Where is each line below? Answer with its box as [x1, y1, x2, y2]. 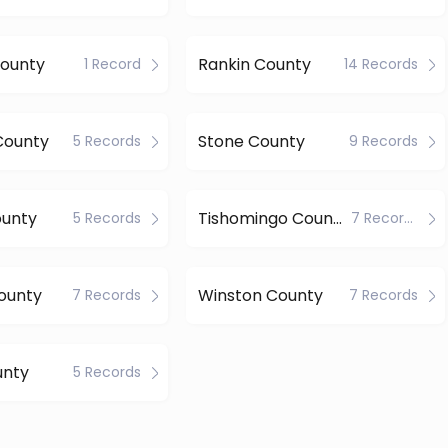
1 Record [84, 54, 142, 74]
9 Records [348, 131, 418, 151]
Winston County [197, 283, 323, 307]
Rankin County [197, 52, 311, 76]
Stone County [197, 129, 305, 153]
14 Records [343, 54, 418, 74]
